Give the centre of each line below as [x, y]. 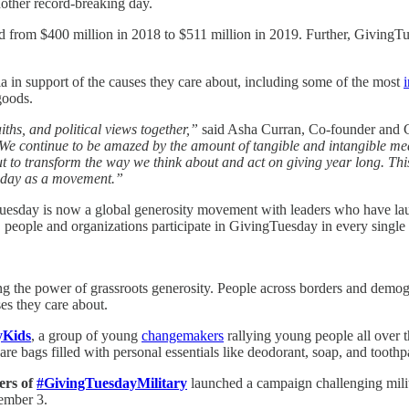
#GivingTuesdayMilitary [112, 383]
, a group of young [86, 335]
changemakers [183, 335]
